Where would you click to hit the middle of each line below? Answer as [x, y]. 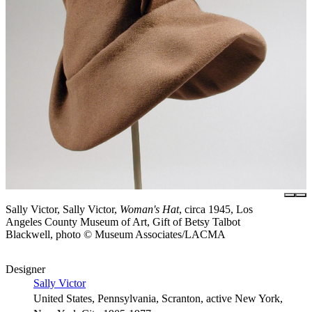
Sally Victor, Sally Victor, [63, 209]
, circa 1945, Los [216, 209]
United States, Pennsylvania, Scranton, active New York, [158, 298]
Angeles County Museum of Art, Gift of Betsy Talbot [123, 221]
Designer [25, 269]
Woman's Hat [149, 209]
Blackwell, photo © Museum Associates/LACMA [116, 234]
